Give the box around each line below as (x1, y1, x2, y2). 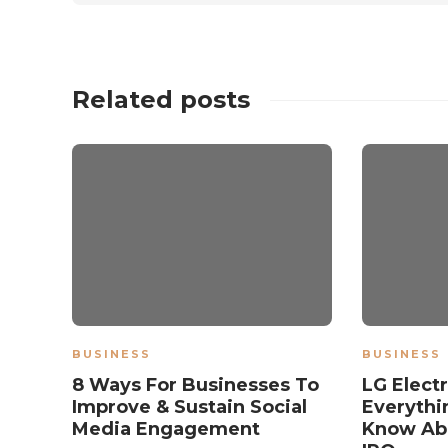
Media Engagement (72, 418, 265, 441)
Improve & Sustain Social (72, 396, 307, 419)
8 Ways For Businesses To (72, 374, 319, 397)
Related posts (72, 85, 250, 115)
